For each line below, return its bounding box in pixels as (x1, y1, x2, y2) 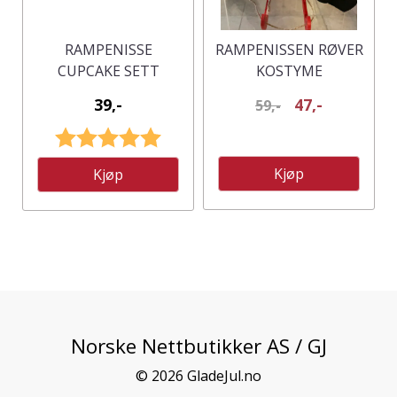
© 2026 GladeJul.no (136, 366, 261, 386)
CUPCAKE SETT (57, 61, 160, 82)
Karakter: (55, 126, 120, 146)
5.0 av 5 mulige (161, 126, 259, 146)
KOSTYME (255, 61, 323, 82)
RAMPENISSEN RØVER (214, 40, 363, 60)
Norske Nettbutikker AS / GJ (70, 332, 327, 361)
